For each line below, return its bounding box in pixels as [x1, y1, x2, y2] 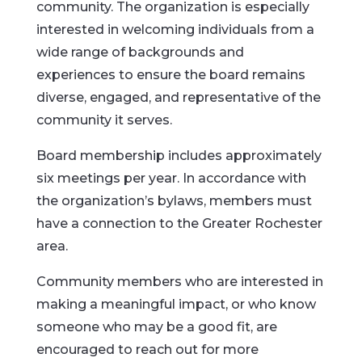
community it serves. [36, 112, 172, 128]
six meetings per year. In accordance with [36, 170, 306, 186]
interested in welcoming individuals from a [36, 22, 314, 37]
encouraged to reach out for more [36, 342, 259, 357]
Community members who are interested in [36, 274, 323, 289]
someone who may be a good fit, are [36, 319, 277, 335]
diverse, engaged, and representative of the [36, 90, 321, 105]
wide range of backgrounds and [36, 44, 244, 60]
